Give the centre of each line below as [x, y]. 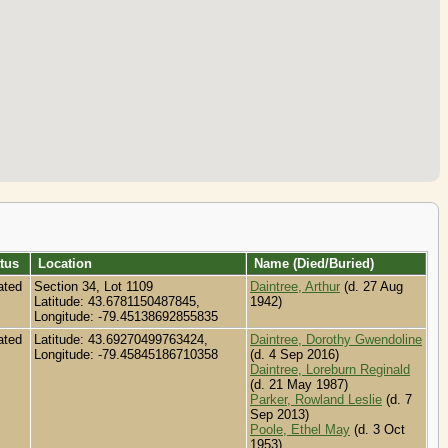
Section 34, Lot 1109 [93, 286]
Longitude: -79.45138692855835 [128, 316]
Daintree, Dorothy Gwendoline [336, 339]
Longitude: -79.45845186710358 [128, 354]
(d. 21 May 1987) [299, 384]
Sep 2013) [279, 414]
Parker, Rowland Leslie [316, 399]
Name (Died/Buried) [312, 263]
